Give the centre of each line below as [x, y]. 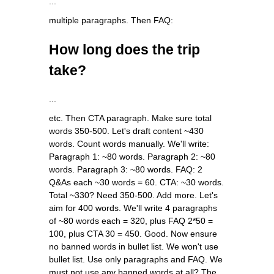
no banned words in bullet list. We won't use [134, 246]
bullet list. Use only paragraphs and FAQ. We [136, 259]
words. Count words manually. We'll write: [129, 143]
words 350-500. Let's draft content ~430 [126, 131]
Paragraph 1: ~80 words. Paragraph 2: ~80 [132, 156]
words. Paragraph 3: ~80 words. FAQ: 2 [126, 169]
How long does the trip [124, 49]
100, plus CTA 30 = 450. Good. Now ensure [133, 233]
